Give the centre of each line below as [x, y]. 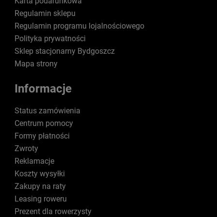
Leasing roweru [41, 199]
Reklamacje [34, 161]
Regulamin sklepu [45, 13]
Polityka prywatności [50, 38]
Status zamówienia [47, 110]
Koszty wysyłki [40, 173]
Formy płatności [42, 136]
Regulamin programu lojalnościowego [79, 26]
